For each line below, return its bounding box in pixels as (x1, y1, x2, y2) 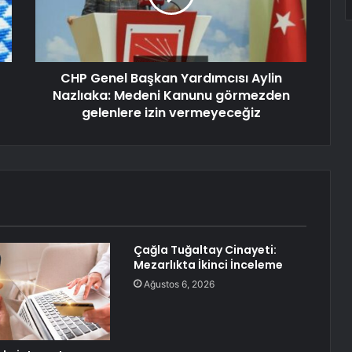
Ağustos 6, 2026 (143, 278, 214, 291)
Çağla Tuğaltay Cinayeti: (133, 242, 277, 258)
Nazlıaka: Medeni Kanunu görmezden (52, 86, 290, 105)
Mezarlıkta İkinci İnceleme (133, 257, 283, 273)
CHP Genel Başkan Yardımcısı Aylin (60, 69, 282, 88)
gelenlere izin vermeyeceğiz (81, 104, 261, 123)
